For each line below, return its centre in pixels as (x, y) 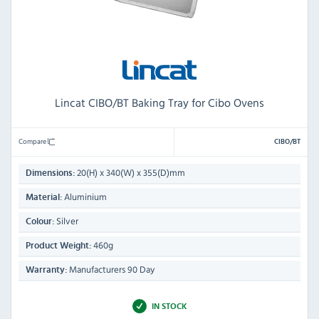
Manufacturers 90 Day (111, 269)
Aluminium (84, 197)
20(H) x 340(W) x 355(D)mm (130, 172)
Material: (44, 197)
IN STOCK (169, 306)
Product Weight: (58, 246)
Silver (66, 221)
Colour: (40, 221)
